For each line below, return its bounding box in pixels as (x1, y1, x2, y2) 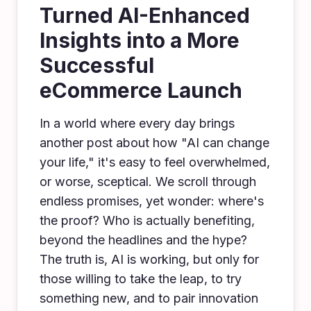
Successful (40, 53, 154, 78)
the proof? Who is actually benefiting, (40, 213, 255, 228)
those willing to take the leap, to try (40, 271, 242, 286)
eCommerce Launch (40, 78, 242, 103)
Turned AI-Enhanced (40, 3, 250, 28)
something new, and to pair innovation (40, 291, 258, 305)
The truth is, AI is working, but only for (40, 252, 259, 267)
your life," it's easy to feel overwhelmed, (40, 155, 270, 169)
